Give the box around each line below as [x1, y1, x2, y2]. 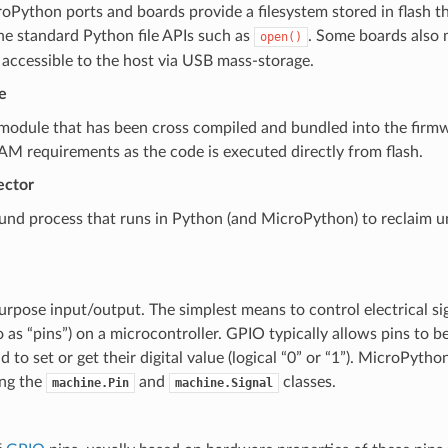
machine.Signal [174, 375, 273, 390]
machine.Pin [51, 375, 129, 390]
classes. [278, 373, 336, 390]
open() [259, 29, 302, 44]
